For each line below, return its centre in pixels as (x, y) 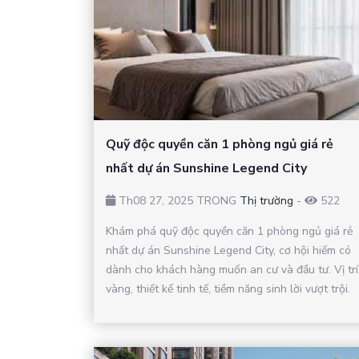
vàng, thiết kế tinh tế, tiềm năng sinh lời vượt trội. (228, 288)
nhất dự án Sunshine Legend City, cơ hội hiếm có (228, 250)
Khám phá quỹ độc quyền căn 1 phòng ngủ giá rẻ (229, 231)
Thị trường (266, 200)
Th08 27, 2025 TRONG (177, 200)
